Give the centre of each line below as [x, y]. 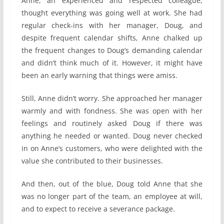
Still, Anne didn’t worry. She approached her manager [112, 98]
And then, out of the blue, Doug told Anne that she [112, 183]
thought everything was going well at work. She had [112, 12]
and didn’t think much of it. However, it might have [112, 62]
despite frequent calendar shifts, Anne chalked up [112, 37]
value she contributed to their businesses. [92, 160]
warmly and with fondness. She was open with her [112, 110]
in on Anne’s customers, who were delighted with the [112, 148]
